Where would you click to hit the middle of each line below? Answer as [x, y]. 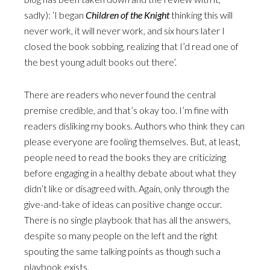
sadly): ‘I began [55, 15]
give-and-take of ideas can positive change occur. [123, 204]
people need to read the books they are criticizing [125, 157]
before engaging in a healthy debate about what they [130, 173]
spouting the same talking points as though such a [122, 251]
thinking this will [201, 15]
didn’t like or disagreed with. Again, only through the [127, 188]
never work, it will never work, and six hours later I [124, 30]
